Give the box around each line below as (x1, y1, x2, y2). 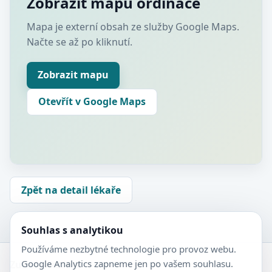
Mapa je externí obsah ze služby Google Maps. (26, 19, 239, 33)
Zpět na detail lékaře (21, 183, 121, 197)
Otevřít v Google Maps (38, 95, 146, 108)
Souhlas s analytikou (21, 223, 123, 237)
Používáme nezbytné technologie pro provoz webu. (21, 243, 236, 255)
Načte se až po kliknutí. (26, 35, 132, 49)
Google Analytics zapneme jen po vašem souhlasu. (21, 257, 233, 270)
